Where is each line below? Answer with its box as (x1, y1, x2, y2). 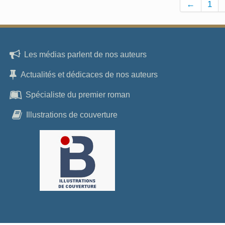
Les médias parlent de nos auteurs (24, 50, 147, 59)
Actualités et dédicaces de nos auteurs (21, 70, 158, 79)
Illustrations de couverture (26, 110, 118, 119)
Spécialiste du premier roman (26, 90, 131, 99)
